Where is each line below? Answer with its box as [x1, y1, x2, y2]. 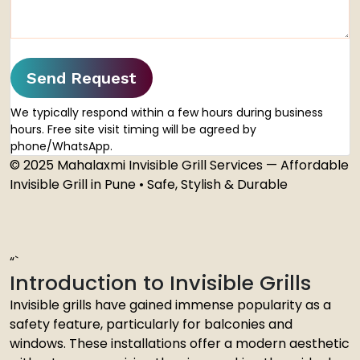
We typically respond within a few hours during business [10, 104, 323, 121]
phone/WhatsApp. [10, 138, 112, 154]
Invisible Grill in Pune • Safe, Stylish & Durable [10, 175, 288, 194]
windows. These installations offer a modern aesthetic [10, 334, 350, 353]
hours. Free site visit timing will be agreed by [10, 121, 256, 137]
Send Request [27, 68, 137, 88]
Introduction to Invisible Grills [10, 269, 311, 297]
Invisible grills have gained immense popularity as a [10, 296, 331, 314]
